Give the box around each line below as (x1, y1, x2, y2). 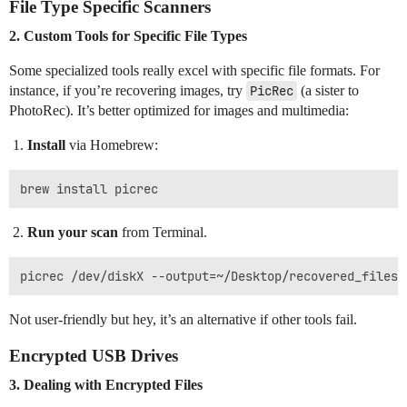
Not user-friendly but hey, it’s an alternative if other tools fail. (9, 311, 357, 327)
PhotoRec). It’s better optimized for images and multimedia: (9, 102, 349, 118)
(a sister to (297, 82, 359, 98)
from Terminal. (118, 223, 207, 240)
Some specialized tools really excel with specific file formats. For (9, 62, 380, 78)
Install (27, 136, 65, 153)
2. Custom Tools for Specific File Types (9, 27, 247, 44)
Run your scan (27, 223, 118, 240)
